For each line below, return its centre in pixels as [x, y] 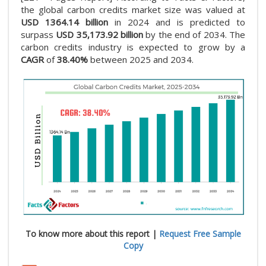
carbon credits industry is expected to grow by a [133, 47]
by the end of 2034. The [194, 34]
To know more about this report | [92, 233]
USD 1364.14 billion [68, 22]
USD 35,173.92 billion [100, 34]
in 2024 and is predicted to [180, 22]
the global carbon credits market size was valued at [133, 9]
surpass [39, 34]
